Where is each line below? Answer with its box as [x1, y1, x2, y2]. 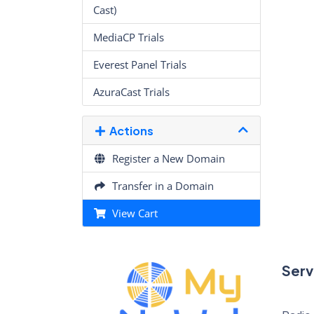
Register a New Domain [106, 151, 225, 166]
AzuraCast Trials [93, 85, 170, 100]
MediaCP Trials [93, 30, 164, 45]
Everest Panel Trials [93, 57, 186, 72]
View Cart [106, 206, 158, 221]
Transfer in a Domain [106, 179, 214, 193]
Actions [104, 123, 153, 138]
